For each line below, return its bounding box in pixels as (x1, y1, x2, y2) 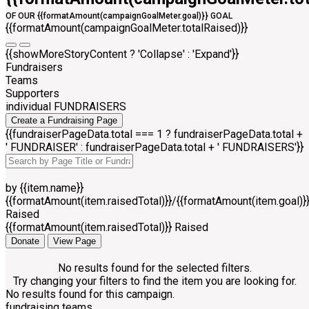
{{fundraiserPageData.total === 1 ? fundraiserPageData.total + (6, 128, 303, 141)
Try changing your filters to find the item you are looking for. (12, 275, 297, 288)
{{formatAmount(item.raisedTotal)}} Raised (6, 221, 208, 235)
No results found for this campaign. (6, 288, 175, 301)
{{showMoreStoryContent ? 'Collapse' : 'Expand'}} (6, 48, 239, 61)
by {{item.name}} (6, 181, 83, 195)
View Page (53, 236, 96, 247)
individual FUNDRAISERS (6, 100, 126, 114)
